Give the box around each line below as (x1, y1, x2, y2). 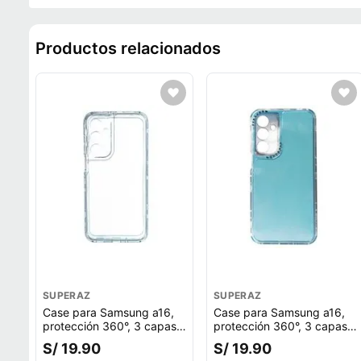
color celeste (214, 333, 280, 346)
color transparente (43, 333, 139, 346)
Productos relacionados (35, 39, 221, 58)
